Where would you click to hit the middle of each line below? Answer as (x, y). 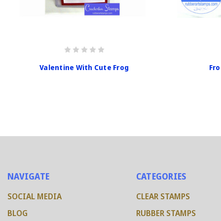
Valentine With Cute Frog (84, 67)
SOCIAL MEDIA (35, 197)
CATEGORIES (161, 177)
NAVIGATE (28, 177)
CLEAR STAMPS (163, 197)
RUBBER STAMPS (166, 213)
